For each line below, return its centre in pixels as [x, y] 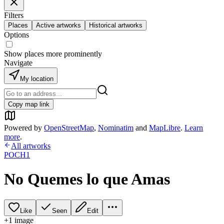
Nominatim [116, 128]
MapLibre [165, 128]
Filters [14, 15]
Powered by [23, 128]
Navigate [18, 63]
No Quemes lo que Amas [87, 179]
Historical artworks [116, 25]
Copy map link [29, 104]
